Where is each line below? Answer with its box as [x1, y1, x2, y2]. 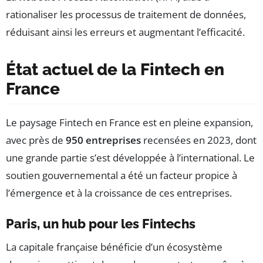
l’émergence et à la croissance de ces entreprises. [6, 186, 232, 200]
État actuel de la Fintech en [6, 60, 224, 80]
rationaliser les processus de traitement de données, [6, 8, 246, 22]
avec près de [6, 133, 66, 147]
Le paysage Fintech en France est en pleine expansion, [6, 116, 253, 130]
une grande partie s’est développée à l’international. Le [6, 151, 255, 165]
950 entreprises [66, 133, 141, 147]
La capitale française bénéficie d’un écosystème [6, 240, 222, 254]
